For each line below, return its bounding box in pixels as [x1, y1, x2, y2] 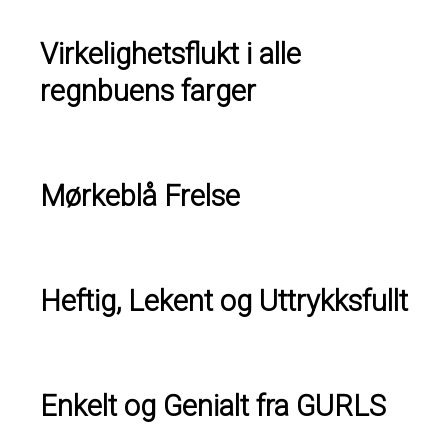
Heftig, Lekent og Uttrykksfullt [40, 283, 408, 318]
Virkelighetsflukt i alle [40, 36, 301, 71]
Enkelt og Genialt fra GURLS [40, 388, 386, 423]
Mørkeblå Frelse [40, 178, 240, 213]
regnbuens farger [40, 73, 256, 108]
